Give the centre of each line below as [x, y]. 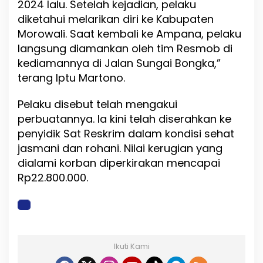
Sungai [156, 63]
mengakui [151, 104]
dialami [38, 163]
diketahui [43, 19]
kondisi [185, 134]
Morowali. [44, 34]
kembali [119, 34]
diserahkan [189, 119]
